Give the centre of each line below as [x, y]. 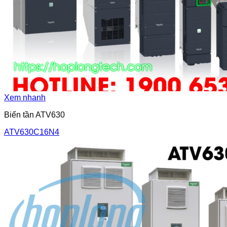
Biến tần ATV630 [34, 115]
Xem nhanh [25, 98]
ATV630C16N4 [32, 132]
